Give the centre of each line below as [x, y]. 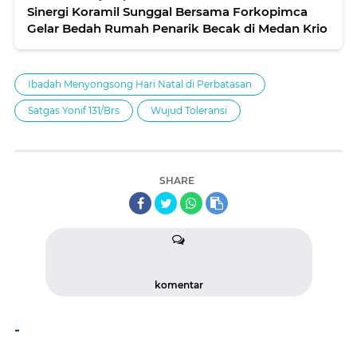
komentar [178, 285]
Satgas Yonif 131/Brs [74, 110]
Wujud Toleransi [189, 110]
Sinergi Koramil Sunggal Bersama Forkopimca [167, 12]
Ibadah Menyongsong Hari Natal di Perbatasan [140, 84]
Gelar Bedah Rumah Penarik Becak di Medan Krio [177, 28]
